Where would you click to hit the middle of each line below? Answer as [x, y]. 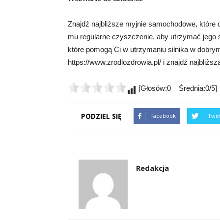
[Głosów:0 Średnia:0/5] [177, 88]
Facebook [163, 116]
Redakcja [152, 168]
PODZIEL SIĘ [101, 116]
